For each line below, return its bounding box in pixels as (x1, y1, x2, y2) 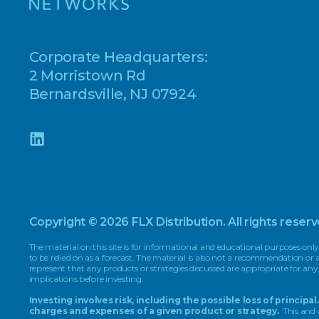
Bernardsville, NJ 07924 (28, 85, 197, 103)
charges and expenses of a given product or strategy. (28, 305, 281, 316)
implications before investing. (28, 273, 144, 284)
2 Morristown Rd (28, 66, 146, 84)
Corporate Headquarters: (28, 48, 208, 66)
